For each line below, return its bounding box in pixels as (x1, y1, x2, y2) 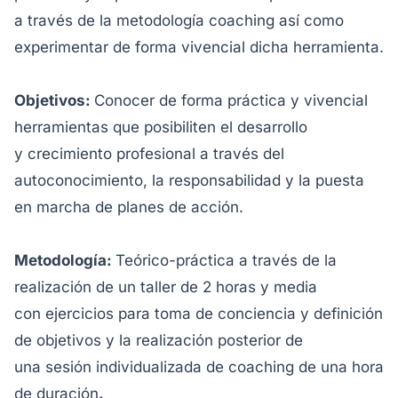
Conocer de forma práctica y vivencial (94, 92, 368, 109)
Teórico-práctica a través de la (115, 251, 337, 269)
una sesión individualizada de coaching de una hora (14, 358, 384, 376)
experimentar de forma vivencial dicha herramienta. (14, 38, 384, 56)
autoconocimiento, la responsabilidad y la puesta (14, 171, 364, 189)
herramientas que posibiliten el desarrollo (14, 118, 307, 136)
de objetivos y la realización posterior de (14, 331, 303, 349)
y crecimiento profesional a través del (14, 145, 284, 163)
